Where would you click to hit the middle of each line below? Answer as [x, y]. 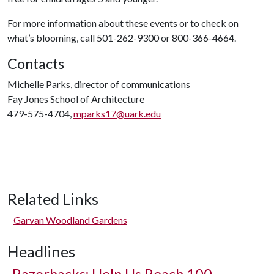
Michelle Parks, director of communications [99, 84]
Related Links [53, 199]
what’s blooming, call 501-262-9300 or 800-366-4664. [122, 38]
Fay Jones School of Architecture [76, 99]
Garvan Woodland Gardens [70, 220]
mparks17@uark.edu [117, 113]
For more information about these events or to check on [123, 23]
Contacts [36, 64]
